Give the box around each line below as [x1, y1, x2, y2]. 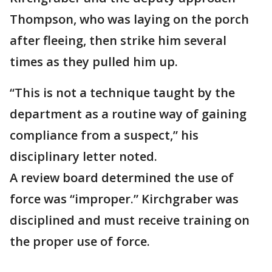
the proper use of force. [10, 233, 150, 250]
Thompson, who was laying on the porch [10, 11, 249, 27]
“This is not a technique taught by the [10, 84, 235, 101]
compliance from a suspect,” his [10, 127, 199, 143]
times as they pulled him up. [10, 53, 178, 70]
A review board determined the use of [10, 169, 234, 186]
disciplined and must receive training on [10, 212, 250, 228]
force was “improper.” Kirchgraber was [10, 191, 239, 207]
